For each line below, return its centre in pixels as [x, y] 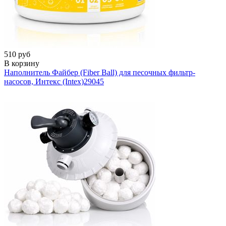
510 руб [17, 54]
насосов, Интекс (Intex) [44, 81]
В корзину [22, 63]
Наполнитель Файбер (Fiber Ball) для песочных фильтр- [100, 72]
